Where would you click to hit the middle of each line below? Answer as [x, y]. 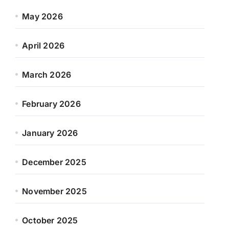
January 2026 [50, 133]
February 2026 [51, 104]
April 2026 [43, 45]
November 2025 [54, 191]
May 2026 [42, 16]
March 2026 [47, 75]
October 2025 [50, 220]
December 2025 [54, 162]
